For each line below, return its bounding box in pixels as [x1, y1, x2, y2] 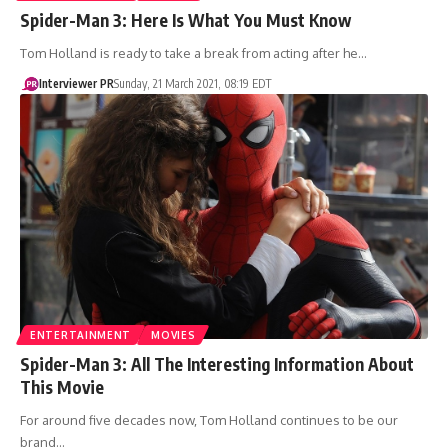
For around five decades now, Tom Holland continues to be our [20, 411, 398, 428]
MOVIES [151, 328, 196, 341]
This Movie [20, 375, 104, 398]
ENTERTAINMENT [30, 328, 132, 341]
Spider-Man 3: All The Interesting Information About [20, 352, 414, 375]
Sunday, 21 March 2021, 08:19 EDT [113, 75, 272, 91]
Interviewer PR [38, 75, 114, 91]
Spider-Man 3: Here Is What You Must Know [20, 8, 351, 31]
